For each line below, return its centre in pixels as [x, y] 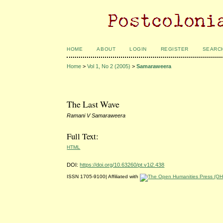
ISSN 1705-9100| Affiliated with [104, 176]
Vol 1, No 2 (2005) [109, 66]
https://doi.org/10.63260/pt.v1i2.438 [122, 165]
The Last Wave [93, 104]
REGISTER [174, 49]
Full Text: [83, 136]
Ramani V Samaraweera [96, 115]
